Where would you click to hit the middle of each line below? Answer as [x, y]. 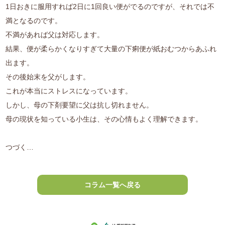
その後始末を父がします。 [48, 77]
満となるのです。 [34, 21]
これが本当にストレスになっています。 [69, 91]
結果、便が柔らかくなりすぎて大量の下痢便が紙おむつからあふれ [111, 49]
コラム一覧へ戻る [112, 185]
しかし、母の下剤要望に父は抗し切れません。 [80, 105]
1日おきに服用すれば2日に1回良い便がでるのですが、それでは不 [110, 7]
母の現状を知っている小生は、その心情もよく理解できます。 [104, 119]
